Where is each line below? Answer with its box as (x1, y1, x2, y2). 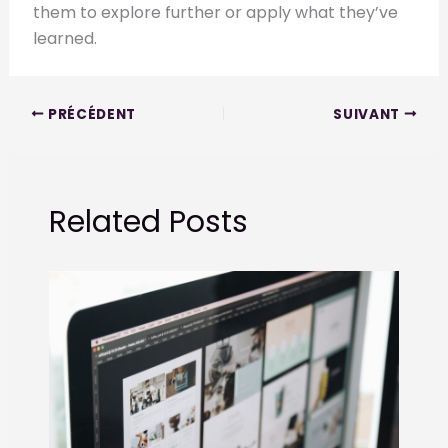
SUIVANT (333, 104, 404, 124)
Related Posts (48, 201, 248, 244)
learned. (32, 27, 97, 51)
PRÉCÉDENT (44, 104, 137, 124)
